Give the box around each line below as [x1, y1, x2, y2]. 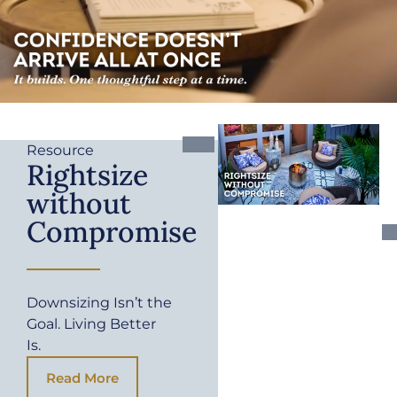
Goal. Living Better [27, 315, 156, 332]
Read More [46, 369, 119, 386]
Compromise [27, 213, 197, 250]
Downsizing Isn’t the [27, 293, 172, 311]
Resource [27, 141, 94, 159]
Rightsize [27, 156, 148, 193]
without [27, 184, 131, 222]
